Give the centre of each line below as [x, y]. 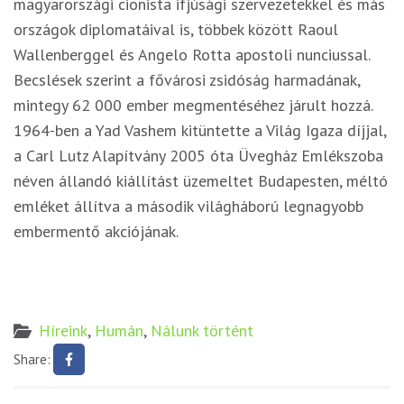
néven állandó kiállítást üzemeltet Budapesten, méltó [201, 181]
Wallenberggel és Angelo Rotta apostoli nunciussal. [192, 55]
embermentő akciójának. [98, 232]
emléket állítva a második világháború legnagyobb [188, 207]
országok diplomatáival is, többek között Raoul [176, 30]
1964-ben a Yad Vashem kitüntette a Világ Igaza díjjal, [200, 131]
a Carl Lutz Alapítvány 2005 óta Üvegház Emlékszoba [198, 156]
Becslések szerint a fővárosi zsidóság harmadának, [187, 80]
